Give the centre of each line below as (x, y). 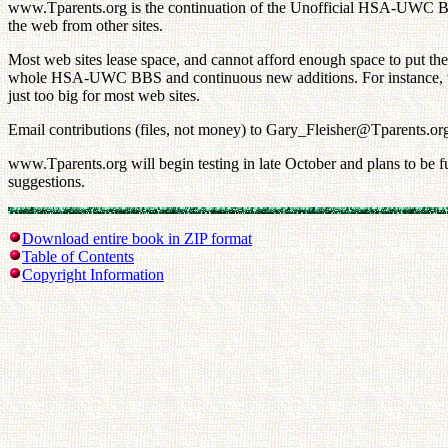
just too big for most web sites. (104, 95)
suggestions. (46, 181)
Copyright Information (93, 274)
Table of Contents (78, 256)
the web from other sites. (85, 25)
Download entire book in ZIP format (137, 238)
